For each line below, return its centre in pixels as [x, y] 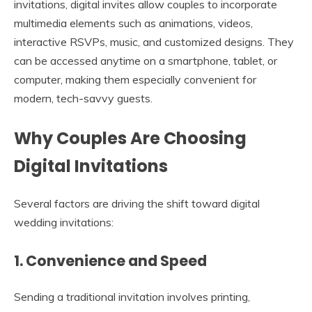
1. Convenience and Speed [110, 260]
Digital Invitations [91, 166]
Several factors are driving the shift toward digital [137, 203]
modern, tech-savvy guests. [83, 98]
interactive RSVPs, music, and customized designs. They [154, 41]
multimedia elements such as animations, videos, [133, 23]
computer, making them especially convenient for [135, 79]
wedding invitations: [64, 222]
